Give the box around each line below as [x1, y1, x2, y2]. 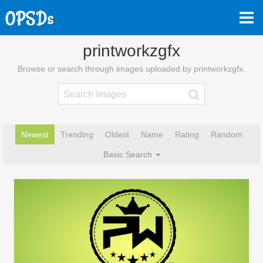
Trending [60, 130, 93, 139]
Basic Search [103, 150, 154, 159]
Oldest [104, 130, 129, 139]
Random [210, 130, 242, 139]
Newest [21, 130, 49, 139]
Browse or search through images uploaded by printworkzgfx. [18, 64, 245, 73]
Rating [174, 130, 199, 139]
